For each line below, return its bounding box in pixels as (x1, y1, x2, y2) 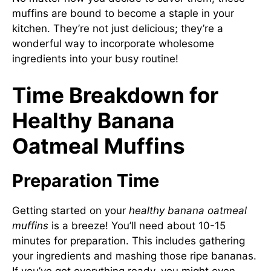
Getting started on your (12, 204, 129, 217)
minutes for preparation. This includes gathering (12, 234, 245, 247)
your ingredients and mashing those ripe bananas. (12, 249, 256, 262)
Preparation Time (12, 169, 159, 191)
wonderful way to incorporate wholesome (12, 38, 214, 50)
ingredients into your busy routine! (12, 53, 178, 65)
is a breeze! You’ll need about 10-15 (48, 219, 226, 232)
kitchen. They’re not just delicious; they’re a (12, 22, 223, 34)
